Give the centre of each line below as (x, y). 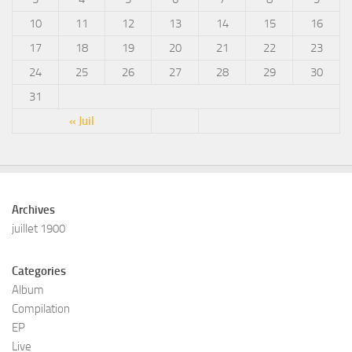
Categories (39, 271)
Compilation (41, 308)
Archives (33, 209)
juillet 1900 (38, 228)
